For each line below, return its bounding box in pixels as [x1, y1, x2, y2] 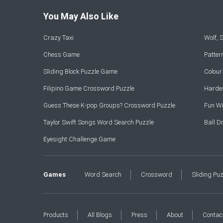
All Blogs [88, 211, 112, 219]
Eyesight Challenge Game [43, 135, 115, 143]
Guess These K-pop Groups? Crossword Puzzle [43, 102, 175, 109]
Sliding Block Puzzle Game [43, 68, 117, 75]
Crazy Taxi [43, 34, 74, 41]
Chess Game [43, 51, 80, 58]
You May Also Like [43, 11, 118, 21]
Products [43, 211, 68, 219]
